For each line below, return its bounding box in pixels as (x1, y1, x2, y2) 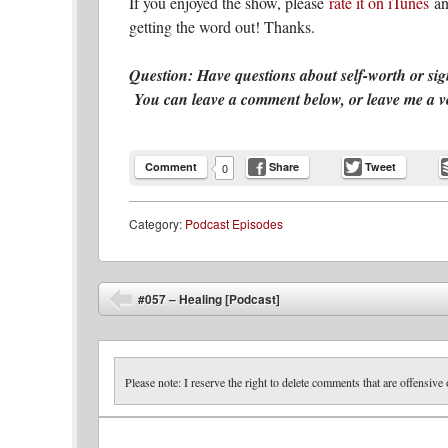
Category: (129, 214, 185, 232)
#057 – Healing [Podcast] (138, 289, 280, 308)
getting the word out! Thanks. (129, 15, 315, 37)
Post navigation (98, 281, 208, 305)
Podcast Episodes (185, 214, 283, 232)
